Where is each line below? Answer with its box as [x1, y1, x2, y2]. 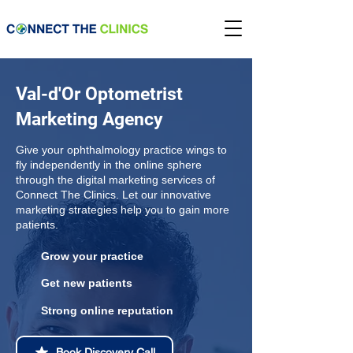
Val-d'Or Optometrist [16, 84, 183, 105]
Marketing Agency [16, 109, 163, 130]
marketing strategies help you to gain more [16, 203, 229, 216]
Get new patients [41, 277, 132, 289]
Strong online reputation [41, 304, 173, 317]
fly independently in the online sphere [16, 158, 202, 171]
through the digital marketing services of [16, 173, 215, 186]
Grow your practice [41, 250, 143, 262]
